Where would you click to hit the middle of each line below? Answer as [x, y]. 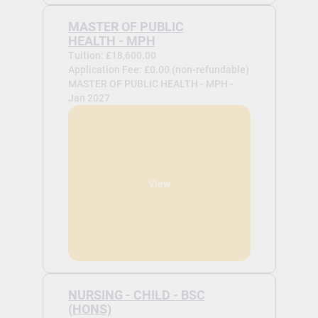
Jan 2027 [89, 98]
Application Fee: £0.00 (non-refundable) [158, 69]
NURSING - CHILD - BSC [136, 295]
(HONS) [89, 309]
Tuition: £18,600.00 [112, 55]
